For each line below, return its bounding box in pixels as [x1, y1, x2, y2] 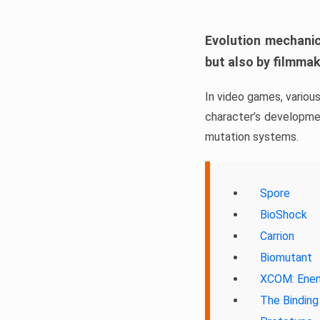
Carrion [260, 229, 294, 243]
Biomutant [260, 251, 312, 264]
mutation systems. [205, 130, 299, 144]
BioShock [260, 208, 307, 221]
